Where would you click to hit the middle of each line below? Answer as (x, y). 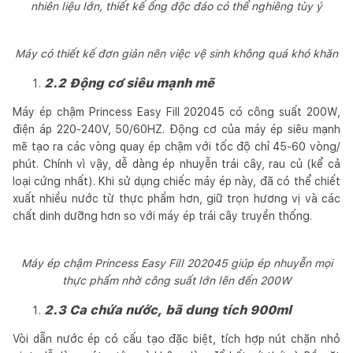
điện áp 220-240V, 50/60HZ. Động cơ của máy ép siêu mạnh (176, 129)
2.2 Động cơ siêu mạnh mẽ (129, 83)
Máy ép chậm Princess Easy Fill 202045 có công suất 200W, (176, 111)
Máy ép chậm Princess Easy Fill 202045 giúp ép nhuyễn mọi (176, 263)
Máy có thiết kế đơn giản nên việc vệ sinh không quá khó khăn (176, 53)
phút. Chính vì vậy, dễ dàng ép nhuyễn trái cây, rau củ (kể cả (176, 163)
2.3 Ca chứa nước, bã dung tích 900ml (168, 310)
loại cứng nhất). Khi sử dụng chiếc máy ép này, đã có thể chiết (176, 181)
